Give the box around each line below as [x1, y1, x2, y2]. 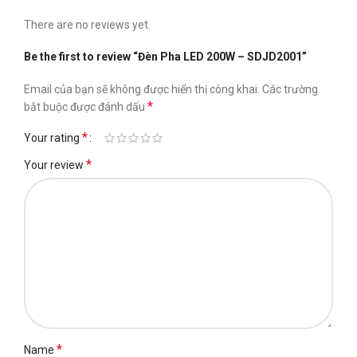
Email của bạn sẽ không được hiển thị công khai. [24, 82, 260, 96]
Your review [24, 158, 86, 171]
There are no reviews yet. [24, 18, 151, 31]
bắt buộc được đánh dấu [24, 100, 147, 113]
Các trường [262, 82, 318, 96]
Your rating [24, 131, 82, 144]
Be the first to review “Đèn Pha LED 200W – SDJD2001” [24, 49, 307, 63]
